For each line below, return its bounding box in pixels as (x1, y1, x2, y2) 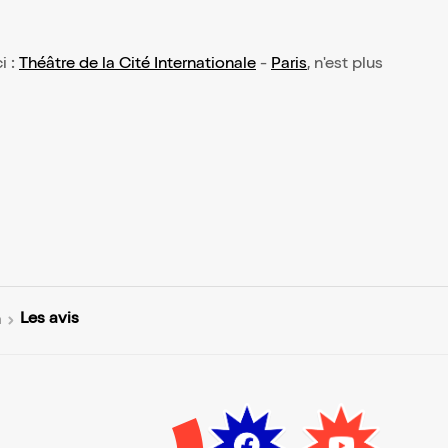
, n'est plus (307, 57, 383, 73)
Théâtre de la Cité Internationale (19, 57, 256, 73)
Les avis (20, 312, 79, 328)
